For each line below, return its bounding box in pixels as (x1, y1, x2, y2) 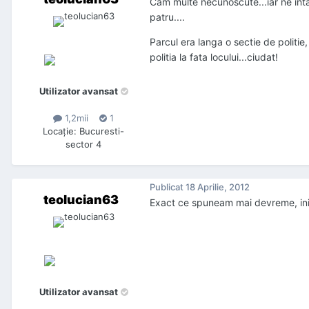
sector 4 (66, 139, 101, 150)
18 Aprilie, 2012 (186, 181, 250, 192)
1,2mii (62, 112, 88, 124)
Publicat (150, 181, 186, 192)
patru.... (150, 11, 185, 23)
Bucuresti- (79, 126, 124, 137)
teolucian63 (43, 192, 119, 208)
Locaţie (43, 126, 74, 137)
